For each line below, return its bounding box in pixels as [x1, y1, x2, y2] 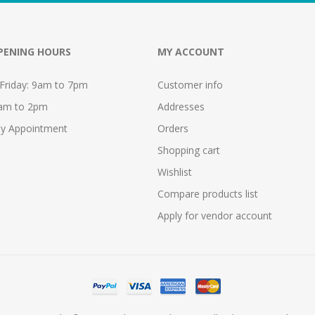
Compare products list [157, 187, 258, 201]
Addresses [157, 100, 205, 114]
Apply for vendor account [157, 209, 272, 223]
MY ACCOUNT [157, 45, 224, 59]
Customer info [157, 78, 223, 92]
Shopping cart [157, 143, 220, 157]
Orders [157, 122, 188, 136]
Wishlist [157, 165, 192, 179]
